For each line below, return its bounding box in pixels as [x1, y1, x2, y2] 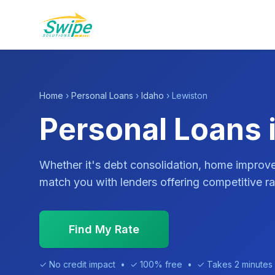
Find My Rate [69, 223, 139, 236]
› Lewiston [164, 90, 207, 101]
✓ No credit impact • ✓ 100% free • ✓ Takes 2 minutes [39, 259, 273, 269]
